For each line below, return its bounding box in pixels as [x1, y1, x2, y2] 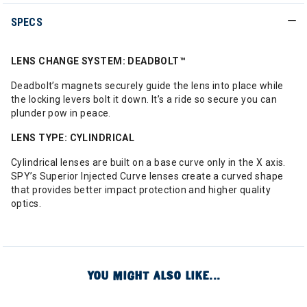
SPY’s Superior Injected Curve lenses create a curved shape [11, 171, 284, 182]
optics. [11, 198, 41, 209]
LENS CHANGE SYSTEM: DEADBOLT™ [11, 56, 186, 66]
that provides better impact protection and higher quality [11, 184, 271, 195]
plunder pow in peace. [11, 108, 111, 119]
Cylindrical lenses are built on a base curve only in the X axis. [11, 157, 286, 168]
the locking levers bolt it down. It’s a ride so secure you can [11, 94, 278, 105]
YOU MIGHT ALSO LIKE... [87, 269, 220, 283]
